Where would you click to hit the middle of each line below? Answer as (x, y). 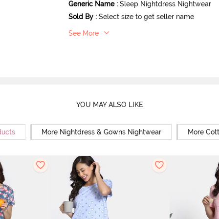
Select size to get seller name (147, 16)
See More (84, 33)
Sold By (81, 16)
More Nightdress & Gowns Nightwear (101, 132)
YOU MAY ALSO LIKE (109, 105)
